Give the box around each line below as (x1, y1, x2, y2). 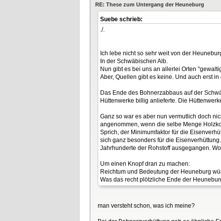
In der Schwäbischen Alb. (100, 58, 168, 65)
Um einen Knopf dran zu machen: (100, 160, 190, 168)
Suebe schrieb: (100, 15, 144, 23)
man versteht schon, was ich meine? (98, 202, 195, 210)
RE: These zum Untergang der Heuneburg (95, 1, 204, 7)
